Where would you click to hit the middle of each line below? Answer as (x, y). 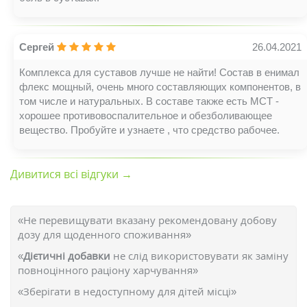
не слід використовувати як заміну (201, 256)
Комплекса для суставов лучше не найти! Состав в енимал (159, 72)
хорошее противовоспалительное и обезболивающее (146, 115)
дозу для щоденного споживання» (105, 234)
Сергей (37, 47)
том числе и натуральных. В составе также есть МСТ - (149, 101)
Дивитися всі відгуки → (71, 174)
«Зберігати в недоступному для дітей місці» (127, 291)
